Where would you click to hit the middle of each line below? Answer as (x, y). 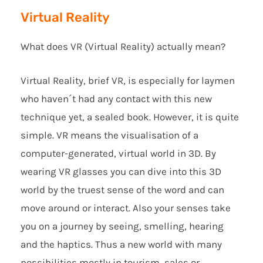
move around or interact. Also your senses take (126, 208)
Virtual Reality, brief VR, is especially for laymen (128, 80)
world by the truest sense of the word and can (122, 189)
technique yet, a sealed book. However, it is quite (130, 117)
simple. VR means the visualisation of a (109, 135)
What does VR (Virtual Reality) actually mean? (123, 46)
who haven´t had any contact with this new (116, 98)
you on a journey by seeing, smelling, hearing (122, 226)
